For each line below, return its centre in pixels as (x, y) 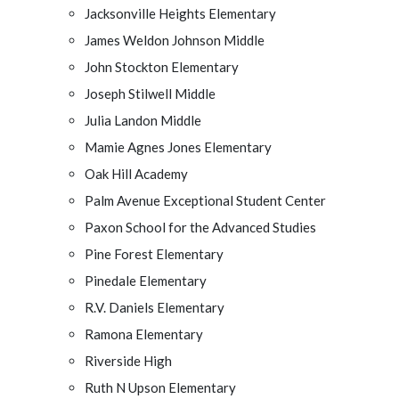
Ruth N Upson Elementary (160, 387)
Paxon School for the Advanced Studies (200, 227)
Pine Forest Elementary (154, 253)
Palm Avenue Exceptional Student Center (205, 200)
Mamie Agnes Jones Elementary (178, 147)
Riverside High (128, 360)
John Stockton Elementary (162, 66)
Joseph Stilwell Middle (150, 93)
